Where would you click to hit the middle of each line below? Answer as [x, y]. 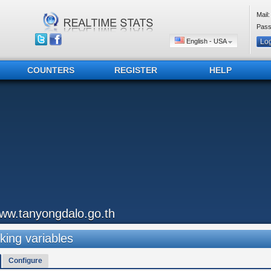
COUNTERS [51, 70]
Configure [25, 261]
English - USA [206, 41]
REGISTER [135, 70]
